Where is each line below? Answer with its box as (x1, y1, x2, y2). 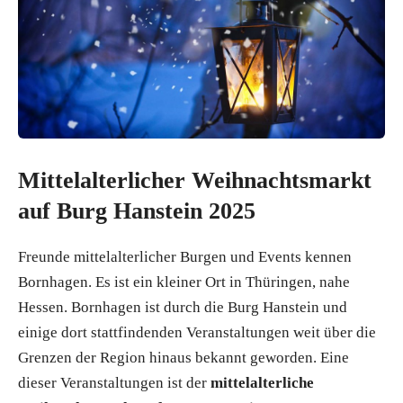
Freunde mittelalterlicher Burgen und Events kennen (18, 248, 352, 265)
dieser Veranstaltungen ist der (18, 374, 210, 391)
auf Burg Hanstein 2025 (18, 198, 255, 224)
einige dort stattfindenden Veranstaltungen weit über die (18, 324, 376, 341)
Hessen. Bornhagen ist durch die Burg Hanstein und (18, 299, 347, 316)
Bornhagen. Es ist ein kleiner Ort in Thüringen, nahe (18, 273, 350, 291)
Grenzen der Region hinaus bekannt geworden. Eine (18, 349, 349, 366)
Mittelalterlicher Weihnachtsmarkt (18, 167, 372, 193)
